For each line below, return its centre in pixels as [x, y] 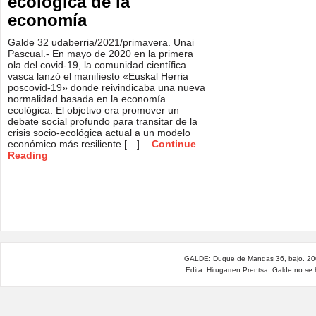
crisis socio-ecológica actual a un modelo [99, 133]
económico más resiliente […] [75, 144]
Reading [28, 155]
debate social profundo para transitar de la [103, 121]
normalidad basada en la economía [87, 99]
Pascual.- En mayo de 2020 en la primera [101, 54]
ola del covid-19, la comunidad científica [97, 65]
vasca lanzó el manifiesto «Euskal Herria [98, 76]
